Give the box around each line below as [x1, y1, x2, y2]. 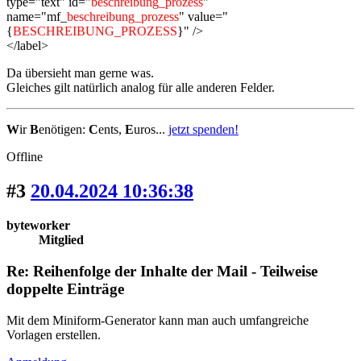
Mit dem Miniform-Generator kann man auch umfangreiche [6, 313, 309, 327]
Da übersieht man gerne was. [6, 66, 154, 81]
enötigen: [39, 122, 89, 137]
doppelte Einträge [6, 280, 124, 297]
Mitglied [39, 233, 84, 247]
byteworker [6, 218, 70, 233]
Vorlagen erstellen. [6, 327, 101, 342]
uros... [134, 122, 168, 137]
